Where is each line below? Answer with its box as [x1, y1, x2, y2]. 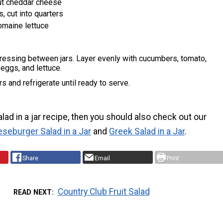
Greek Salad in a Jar [109, 126, 185, 137]
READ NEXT [13, 188, 52, 196]
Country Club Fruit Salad [57, 186, 150, 197]
